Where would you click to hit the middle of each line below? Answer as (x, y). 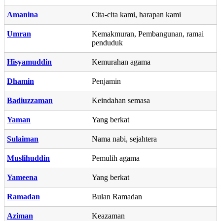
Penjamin (106, 81)
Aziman (20, 216)
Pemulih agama (116, 158)
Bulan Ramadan (117, 196)
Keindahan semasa (121, 100)
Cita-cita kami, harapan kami (136, 14)
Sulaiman (23, 139)
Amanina (22, 14)
